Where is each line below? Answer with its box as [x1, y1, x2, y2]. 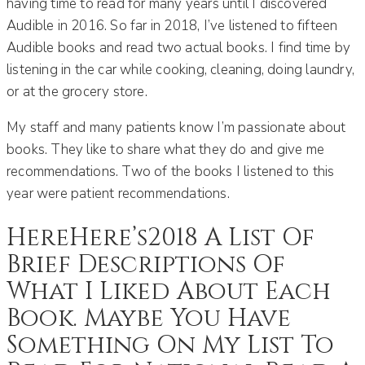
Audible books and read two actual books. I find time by [7, 38, 351, 57]
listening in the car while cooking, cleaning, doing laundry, [7, 60, 355, 79]
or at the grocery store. [7, 82, 147, 101]
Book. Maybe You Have [7, 301, 291, 335]
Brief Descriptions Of [7, 248, 285, 281]
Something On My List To [7, 328, 334, 362]
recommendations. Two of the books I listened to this [7, 162, 335, 181]
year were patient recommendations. [7, 184, 230, 203]
